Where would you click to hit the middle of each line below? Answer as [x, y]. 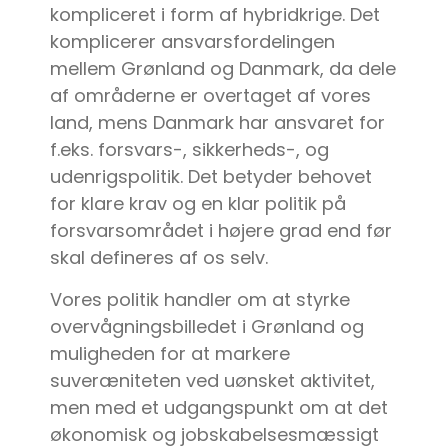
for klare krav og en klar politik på [198, 204]
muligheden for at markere [170, 353]
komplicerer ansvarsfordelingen [192, 42]
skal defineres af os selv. [159, 258]
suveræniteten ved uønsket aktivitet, [212, 380]
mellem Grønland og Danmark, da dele [223, 69]
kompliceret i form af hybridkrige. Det [215, 15]
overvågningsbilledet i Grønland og [207, 326]
